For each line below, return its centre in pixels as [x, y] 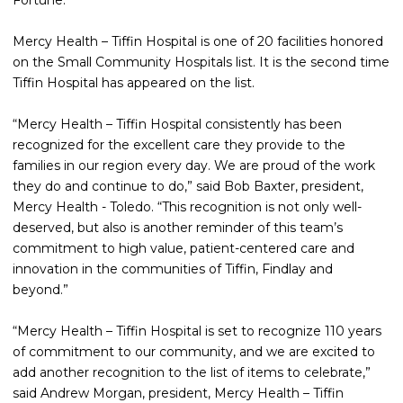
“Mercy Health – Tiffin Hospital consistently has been [177, 124]
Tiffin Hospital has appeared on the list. [134, 83]
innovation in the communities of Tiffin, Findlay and [173, 269]
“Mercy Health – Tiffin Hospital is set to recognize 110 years [197, 331]
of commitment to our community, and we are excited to [194, 352]
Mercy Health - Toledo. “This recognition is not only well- [187, 207]
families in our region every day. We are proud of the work [194, 166]
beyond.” [40, 290]
